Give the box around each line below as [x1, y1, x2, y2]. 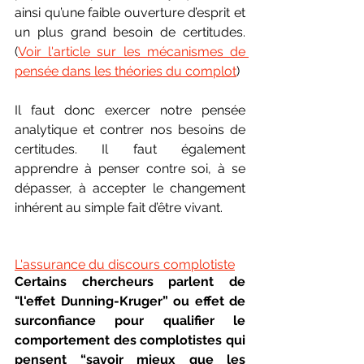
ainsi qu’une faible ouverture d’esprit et [15, 4, 245, 20]
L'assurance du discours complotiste [15, 256, 235, 272]
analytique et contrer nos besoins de [15, 121, 245, 137]
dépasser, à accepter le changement [15, 180, 245, 196]
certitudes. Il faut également [15, 141, 245, 157]
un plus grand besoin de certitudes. [15, 24, 245, 40]
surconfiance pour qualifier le [15, 312, 245, 328]
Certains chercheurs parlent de [15, 273, 245, 289]
